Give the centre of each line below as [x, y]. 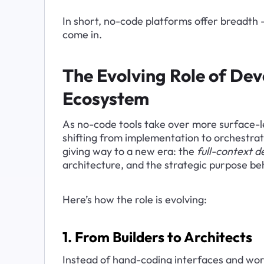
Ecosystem [105, 98]
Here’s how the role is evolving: [134, 199]
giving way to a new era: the [129, 151]
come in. [82, 34]
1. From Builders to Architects [157, 237]
